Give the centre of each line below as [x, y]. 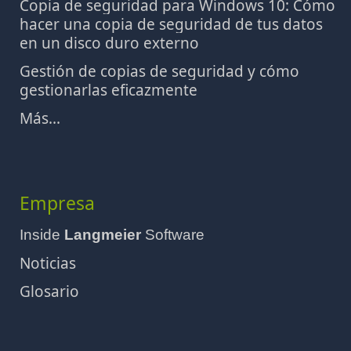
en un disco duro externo [109, 43]
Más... [40, 118]
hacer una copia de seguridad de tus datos [171, 24]
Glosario [49, 291]
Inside [42, 235]
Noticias [48, 263]
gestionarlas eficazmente [109, 90]
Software [173, 235]
